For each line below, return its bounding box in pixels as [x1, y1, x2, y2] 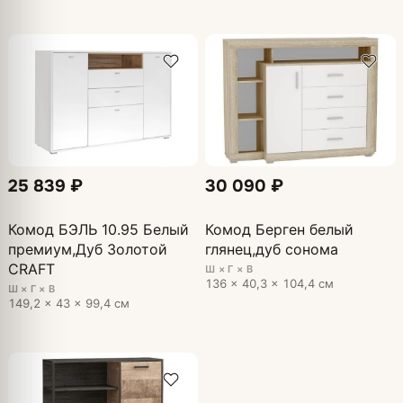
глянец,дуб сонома [205, 239, 338, 258]
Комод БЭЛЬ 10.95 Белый [7, 219, 189, 238]
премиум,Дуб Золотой [7, 239, 167, 258]
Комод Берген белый [205, 219, 354, 238]
